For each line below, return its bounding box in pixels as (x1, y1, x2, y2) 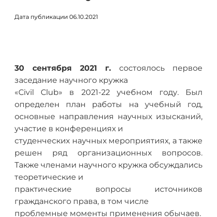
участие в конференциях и (15, 124, 123, 133)
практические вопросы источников (15, 185, 202, 194)
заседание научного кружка (15, 76, 128, 85)
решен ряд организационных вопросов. (15, 148, 202, 157)
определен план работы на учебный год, (15, 100, 202, 109)
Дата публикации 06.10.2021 (15, 13, 98, 20)
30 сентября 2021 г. (15, 63, 119, 73)
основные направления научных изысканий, (15, 112, 202, 121)
